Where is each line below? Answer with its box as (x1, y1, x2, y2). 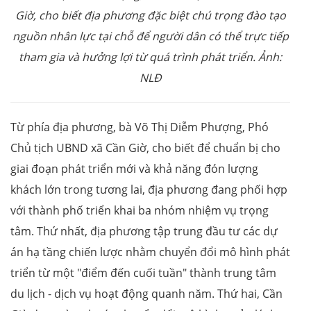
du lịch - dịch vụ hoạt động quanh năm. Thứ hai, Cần (10, 285, 283, 301)
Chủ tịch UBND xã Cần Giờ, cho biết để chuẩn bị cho (10, 140, 280, 155)
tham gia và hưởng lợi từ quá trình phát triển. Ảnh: (19, 49, 282, 65)
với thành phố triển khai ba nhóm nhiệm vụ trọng (10, 202, 269, 218)
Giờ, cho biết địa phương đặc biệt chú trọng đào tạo (15, 7, 286, 23)
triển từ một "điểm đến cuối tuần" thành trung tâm (10, 264, 276, 280)
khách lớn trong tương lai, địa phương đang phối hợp (10, 181, 287, 197)
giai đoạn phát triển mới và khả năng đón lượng (10, 160, 258, 176)
